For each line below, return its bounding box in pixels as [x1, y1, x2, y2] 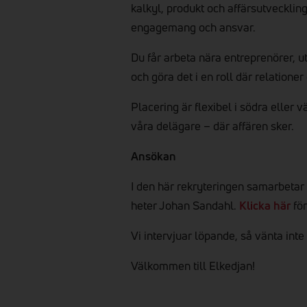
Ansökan [131, 148, 177, 164]
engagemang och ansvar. [131, 19, 259, 35]
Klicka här [239, 197, 291, 213]
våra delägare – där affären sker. [131, 118, 295, 134]
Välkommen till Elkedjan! [131, 258, 256, 273]
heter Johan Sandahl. [131, 197, 240, 213]
